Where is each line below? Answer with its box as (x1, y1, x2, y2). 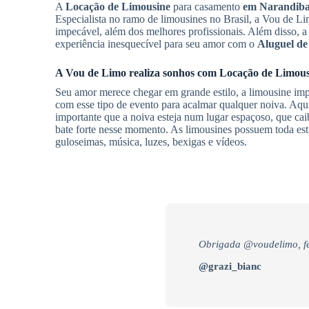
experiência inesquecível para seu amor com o (55, 37, 257, 50)
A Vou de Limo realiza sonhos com (55, 66, 219, 79)
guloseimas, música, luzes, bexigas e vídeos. (55, 135, 247, 148)
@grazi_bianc (199, 260, 261, 272)
